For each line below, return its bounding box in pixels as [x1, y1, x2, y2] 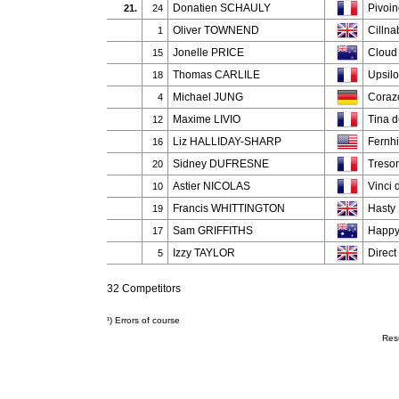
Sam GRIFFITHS [173, 224, 253, 237]
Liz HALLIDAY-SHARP [173, 135, 281, 148]
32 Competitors [107, 282, 181, 295]
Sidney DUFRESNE [173, 158, 269, 170]
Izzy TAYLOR [173, 247, 235, 259]
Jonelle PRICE [173, 46, 244, 59]
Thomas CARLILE [173, 69, 260, 81]
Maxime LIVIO [173, 113, 240, 126]
